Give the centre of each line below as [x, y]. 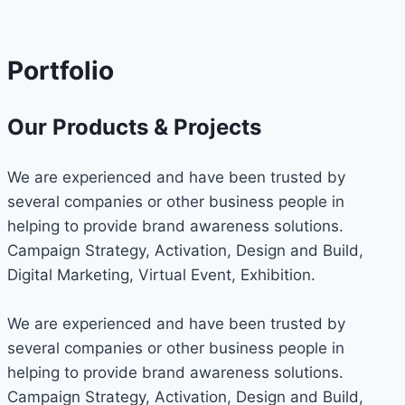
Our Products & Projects [134, 127]
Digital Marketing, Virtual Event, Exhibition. [161, 274]
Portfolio [61, 70]
